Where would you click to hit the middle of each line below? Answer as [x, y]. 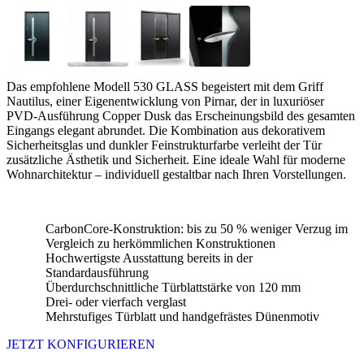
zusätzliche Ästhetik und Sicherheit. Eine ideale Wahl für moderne [176, 159]
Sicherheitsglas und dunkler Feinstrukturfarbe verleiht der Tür [164, 145]
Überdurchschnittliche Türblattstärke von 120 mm [173, 287]
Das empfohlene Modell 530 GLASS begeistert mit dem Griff [165, 86]
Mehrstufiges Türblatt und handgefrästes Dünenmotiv [182, 316]
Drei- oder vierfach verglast [116, 301]
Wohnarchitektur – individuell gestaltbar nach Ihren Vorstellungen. [176, 174]
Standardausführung [97, 272]
